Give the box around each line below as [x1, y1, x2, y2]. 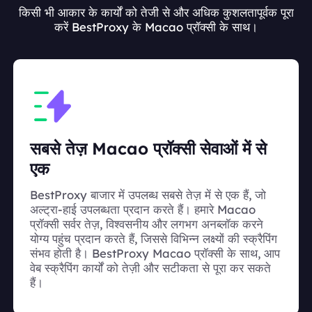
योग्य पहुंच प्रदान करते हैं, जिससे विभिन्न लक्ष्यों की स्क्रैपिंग [30, 231, 277, 247]
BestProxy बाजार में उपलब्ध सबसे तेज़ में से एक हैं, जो [30, 187, 266, 203]
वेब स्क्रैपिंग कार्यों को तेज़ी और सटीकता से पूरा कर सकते [30, 260, 271, 276]
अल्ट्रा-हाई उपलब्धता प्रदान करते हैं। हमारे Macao [30, 202, 256, 217]
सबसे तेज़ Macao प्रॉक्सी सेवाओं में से [30, 138, 267, 159]
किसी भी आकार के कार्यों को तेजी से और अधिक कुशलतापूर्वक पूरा [18, 4, 294, 19]
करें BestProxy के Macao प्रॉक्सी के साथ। [54, 19, 258, 34]
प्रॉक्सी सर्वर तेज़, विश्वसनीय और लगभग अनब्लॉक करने [30, 217, 263, 232]
